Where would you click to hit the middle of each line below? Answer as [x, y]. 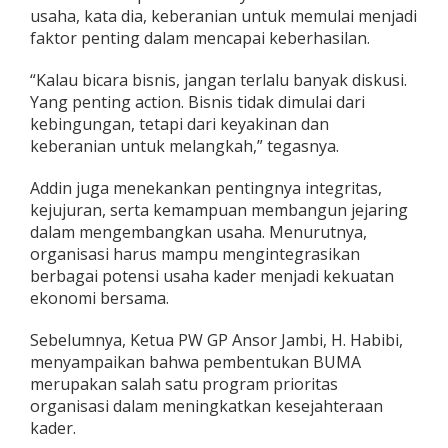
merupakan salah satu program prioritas [184, 384]
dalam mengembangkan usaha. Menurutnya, [198, 232]
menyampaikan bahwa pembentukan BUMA [195, 362]
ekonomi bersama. [99, 298]
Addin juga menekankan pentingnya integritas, [206, 188]
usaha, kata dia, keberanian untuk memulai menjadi [223, 16]
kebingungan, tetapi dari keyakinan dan [179, 124]
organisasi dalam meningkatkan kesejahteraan [206, 406]
